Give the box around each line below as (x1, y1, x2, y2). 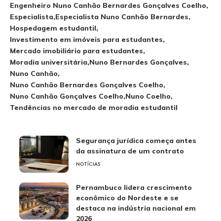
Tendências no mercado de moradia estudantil (10, 103, 178, 112)
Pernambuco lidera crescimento (76, 183, 192, 192)
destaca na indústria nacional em (76, 204, 196, 213)
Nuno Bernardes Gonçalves (89, 58, 187, 67)
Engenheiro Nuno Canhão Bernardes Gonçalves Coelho (10, 1, 206, 10)
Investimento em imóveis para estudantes (10, 35, 163, 44)
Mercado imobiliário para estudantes (10, 46, 143, 55)
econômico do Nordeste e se (76, 193, 179, 202)
